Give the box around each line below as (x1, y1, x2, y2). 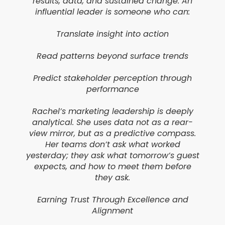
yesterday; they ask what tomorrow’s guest (26, 150, 199, 162)
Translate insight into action (56, 28, 169, 40)
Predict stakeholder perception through (33, 72, 192, 84)
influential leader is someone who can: (35, 6, 190, 18)
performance (86, 83, 139, 95)
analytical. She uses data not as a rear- (32, 117, 193, 129)
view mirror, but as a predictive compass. (29, 128, 196, 140)
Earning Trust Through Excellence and (37, 194, 188, 206)
